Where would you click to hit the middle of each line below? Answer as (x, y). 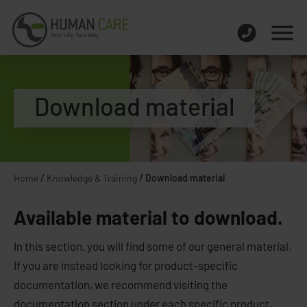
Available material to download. (148, 217)
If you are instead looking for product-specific (126, 265)
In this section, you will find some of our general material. (153, 246)
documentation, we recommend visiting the (121, 284)
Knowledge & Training (92, 178)
